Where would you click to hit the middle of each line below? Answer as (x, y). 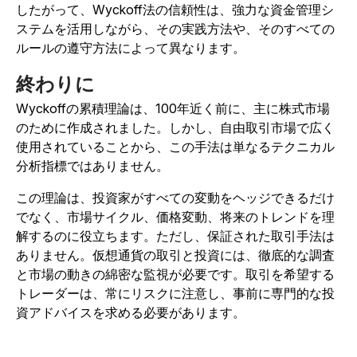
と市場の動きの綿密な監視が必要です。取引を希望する (175, 274)
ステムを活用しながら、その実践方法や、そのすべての (175, 28)
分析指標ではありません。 (92, 165)
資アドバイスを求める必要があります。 (131, 312)
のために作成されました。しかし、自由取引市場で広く (175, 127)
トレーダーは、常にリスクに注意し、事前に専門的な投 (175, 293)
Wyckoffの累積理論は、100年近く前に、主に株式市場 (173, 108)
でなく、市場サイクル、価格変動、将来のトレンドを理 (175, 216)
